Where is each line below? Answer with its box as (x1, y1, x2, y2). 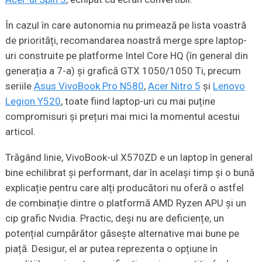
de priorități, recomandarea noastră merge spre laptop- (5, 35, 247, 47)
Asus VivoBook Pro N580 (33, 80, 144, 92)
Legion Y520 (5, 95, 61, 108)
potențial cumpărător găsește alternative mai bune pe (5, 227, 239, 240)
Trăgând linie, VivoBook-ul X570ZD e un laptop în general (5, 151, 253, 164)
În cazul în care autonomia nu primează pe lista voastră (5, 19, 246, 32)
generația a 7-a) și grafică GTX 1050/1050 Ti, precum (5, 65, 241, 77)
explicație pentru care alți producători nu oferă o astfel (5, 182, 244, 194)
